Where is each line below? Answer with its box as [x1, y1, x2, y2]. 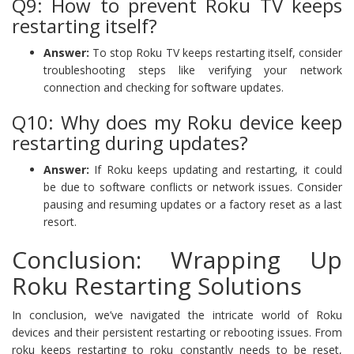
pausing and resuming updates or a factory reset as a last [43, 196, 342, 212]
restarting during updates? [12, 129, 248, 156]
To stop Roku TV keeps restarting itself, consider [89, 44, 342, 60]
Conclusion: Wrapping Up [12, 243, 342, 276]
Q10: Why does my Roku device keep [12, 108, 342, 135]
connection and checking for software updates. [43, 79, 284, 95]
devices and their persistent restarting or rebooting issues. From [12, 324, 342, 340]
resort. [43, 213, 77, 229]
